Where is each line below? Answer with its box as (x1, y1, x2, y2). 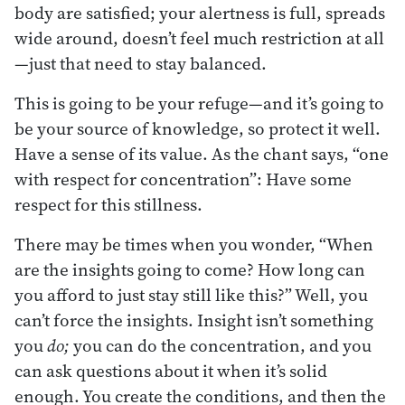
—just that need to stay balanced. (14, 51, 267, 75)
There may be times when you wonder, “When (14, 231, 373, 256)
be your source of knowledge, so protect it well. (14, 116, 381, 140)
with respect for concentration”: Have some (14, 166, 352, 191)
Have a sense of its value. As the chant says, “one (14, 141, 389, 165)
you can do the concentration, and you (70, 333, 372, 357)
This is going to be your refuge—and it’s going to (14, 90, 384, 115)
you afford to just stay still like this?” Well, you (14, 282, 368, 306)
